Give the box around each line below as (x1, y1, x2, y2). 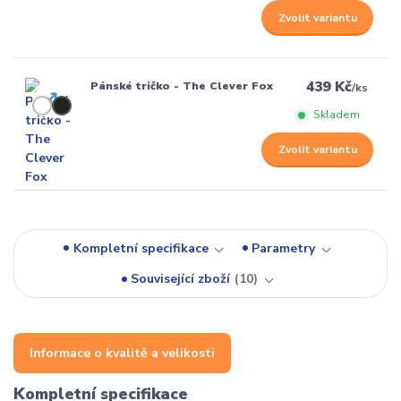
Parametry (252, 239, 316, 257)
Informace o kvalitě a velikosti (30, 345, 215, 363)
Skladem (311, 107, 361, 123)
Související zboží (131, 270, 231, 288)
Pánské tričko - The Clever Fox (90, 79, 273, 94)
